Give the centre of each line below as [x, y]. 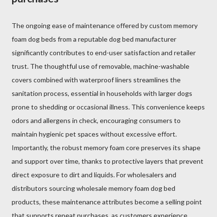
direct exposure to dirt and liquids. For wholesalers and [94, 175]
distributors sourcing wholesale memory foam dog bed [93, 188]
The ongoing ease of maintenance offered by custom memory [105, 25]
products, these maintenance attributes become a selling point [107, 202]
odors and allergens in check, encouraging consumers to [96, 120]
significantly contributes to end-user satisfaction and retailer [104, 53]
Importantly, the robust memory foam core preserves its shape [106, 147]
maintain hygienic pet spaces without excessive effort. [94, 134]
